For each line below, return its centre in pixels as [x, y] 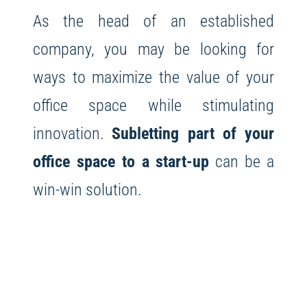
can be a [242, 161]
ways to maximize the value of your [153, 77]
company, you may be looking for [153, 49]
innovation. [72, 133]
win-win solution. [87, 189]
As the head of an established [153, 21]
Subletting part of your [193, 133]
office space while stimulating [153, 105]
